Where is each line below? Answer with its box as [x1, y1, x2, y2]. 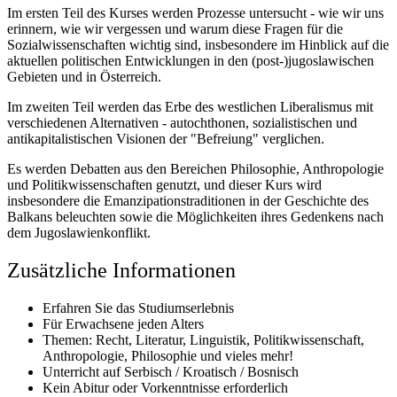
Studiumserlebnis [138, 300, 234, 316]
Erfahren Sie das [43, 300, 135, 316]
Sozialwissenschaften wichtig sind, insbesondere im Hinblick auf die [7, 37, 389, 53]
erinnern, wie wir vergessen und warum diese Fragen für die [7, 21, 343, 37]
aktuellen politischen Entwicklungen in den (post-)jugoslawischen [7, 53, 374, 69]
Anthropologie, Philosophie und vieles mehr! [43, 348, 293, 364]
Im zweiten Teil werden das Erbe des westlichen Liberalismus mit [7, 99, 373, 115]
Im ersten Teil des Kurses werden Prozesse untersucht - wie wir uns [7, 5, 384, 21]
